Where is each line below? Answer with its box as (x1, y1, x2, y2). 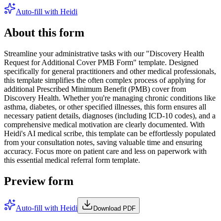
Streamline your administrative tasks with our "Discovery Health (4, 49, 204, 58)
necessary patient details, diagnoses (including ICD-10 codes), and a (4, 111, 216, 120)
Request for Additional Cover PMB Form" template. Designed (4, 58, 198, 67)
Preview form (4, 174, 74, 187)
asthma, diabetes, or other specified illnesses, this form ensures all (4, 102, 206, 111)
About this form (4, 26, 84, 39)
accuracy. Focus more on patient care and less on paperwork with (4, 147, 207, 155)
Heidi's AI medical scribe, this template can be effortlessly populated (4, 129, 216, 138)
